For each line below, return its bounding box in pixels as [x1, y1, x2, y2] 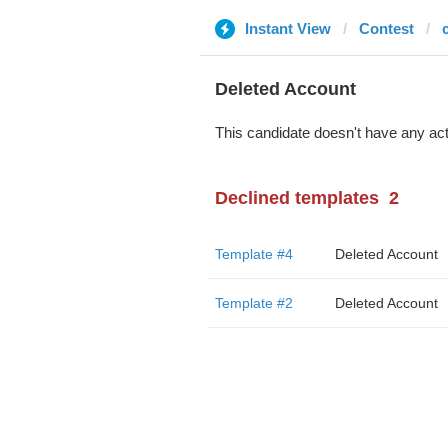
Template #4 [214, 246, 293, 262]
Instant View [244, 20, 331, 37]
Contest [358, 20, 414, 37]
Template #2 [214, 295, 293, 311]
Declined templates [214, 188, 379, 208]
